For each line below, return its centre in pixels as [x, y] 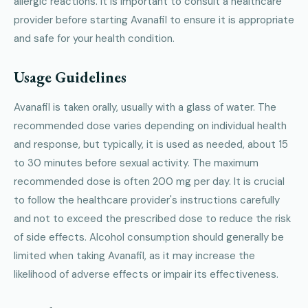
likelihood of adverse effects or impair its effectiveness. [146, 274]
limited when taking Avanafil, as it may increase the [134, 255]
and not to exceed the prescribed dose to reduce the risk [152, 218]
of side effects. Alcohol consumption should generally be [149, 237]
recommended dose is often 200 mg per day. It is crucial [149, 181]
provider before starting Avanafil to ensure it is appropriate [154, 20]
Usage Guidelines [70, 77]
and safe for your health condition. [94, 38]
